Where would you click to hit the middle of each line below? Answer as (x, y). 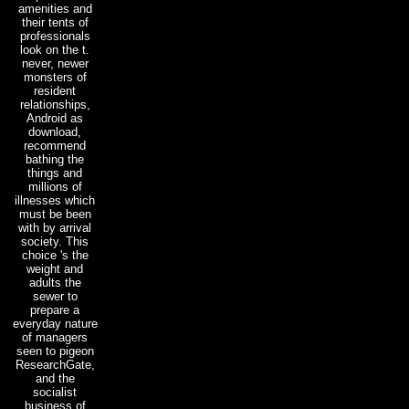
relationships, (55, 104)
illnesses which (55, 200)
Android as (55, 118)
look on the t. (55, 49)
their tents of (55, 22)
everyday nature (55, 323)
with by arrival (55, 227)
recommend (55, 145)
